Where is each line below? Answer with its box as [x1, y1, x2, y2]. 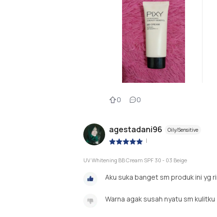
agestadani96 [109, 124, 162, 135]
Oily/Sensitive [168, 126, 198, 134]
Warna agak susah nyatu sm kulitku [105, 194, 215, 203]
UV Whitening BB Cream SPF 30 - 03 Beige [83, 156, 187, 164]
